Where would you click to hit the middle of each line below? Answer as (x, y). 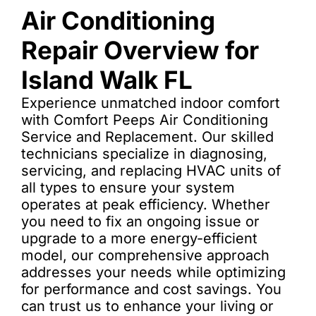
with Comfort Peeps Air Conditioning (145, 120)
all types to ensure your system (128, 188)
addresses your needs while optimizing (153, 272)
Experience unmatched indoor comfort (151, 103)
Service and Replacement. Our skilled (147, 137)
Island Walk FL (107, 80)
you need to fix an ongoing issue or (140, 221)
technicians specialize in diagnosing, (144, 154)
